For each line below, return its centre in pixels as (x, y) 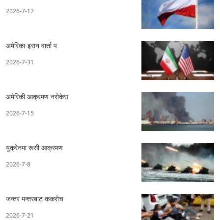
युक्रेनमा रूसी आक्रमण (34, 148)
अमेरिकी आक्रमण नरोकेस (37, 97)
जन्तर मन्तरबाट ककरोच (35, 199)
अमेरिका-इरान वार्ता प (31, 46)
